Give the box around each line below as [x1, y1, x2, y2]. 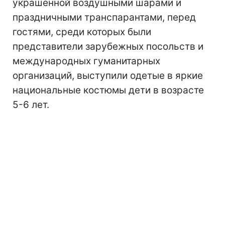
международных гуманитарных [13, 55, 160, 67]
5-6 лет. [13, 99, 49, 110]
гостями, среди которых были [13, 26, 151, 38]
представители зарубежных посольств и [13, 41, 203, 52]
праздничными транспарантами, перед [13, 12, 196, 23]
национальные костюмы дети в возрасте [13, 84, 204, 96]
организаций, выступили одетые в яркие [13, 70, 203, 81]
